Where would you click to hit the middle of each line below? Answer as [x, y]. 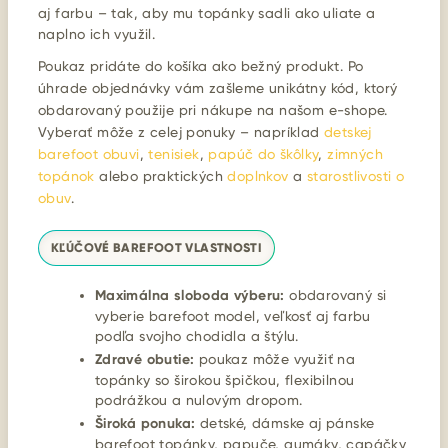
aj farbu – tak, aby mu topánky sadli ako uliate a [207, 12]
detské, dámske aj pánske [285, 422]
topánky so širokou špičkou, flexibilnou [224, 379]
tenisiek [174, 153]
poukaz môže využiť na [275, 358]
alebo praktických [161, 175]
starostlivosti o [355, 175]
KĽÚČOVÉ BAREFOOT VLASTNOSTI [157, 248]
